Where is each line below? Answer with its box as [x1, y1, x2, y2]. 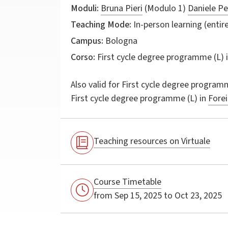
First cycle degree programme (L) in [71, 92, 208, 105]
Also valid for [71, 78, 120, 91]
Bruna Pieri [101, 2, 142, 15]
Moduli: [71, 2, 99, 15]
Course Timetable [94, 175, 161, 188]
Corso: [71, 50, 95, 64]
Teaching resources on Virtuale [94, 135, 210, 148]
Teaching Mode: [71, 18, 131, 31]
